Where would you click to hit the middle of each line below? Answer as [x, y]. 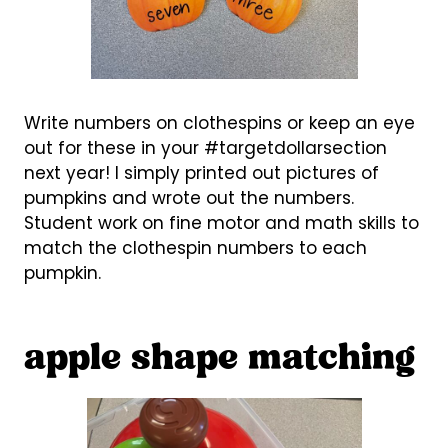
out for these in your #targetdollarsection [205, 147]
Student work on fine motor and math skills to [221, 222]
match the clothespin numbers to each [195, 247]
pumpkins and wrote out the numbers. [188, 197]
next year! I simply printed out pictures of [201, 172]
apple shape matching [219, 359]
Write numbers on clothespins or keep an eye [219, 122]
